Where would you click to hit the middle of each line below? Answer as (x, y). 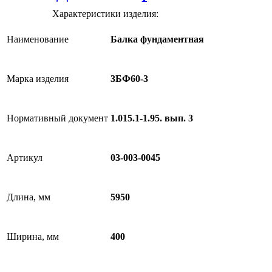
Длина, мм (29, 197)
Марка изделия (38, 79)
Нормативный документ (57, 118)
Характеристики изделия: (105, 14)
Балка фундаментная (157, 39)
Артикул (25, 158)
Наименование (38, 39)
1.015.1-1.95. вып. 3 (152, 118)
